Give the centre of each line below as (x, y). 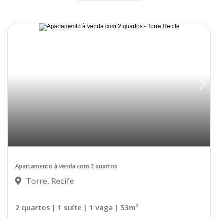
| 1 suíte (67, 208)
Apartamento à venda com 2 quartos (66, 166)
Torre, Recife (49, 181)
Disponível (183, 34)
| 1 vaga (98, 208)
